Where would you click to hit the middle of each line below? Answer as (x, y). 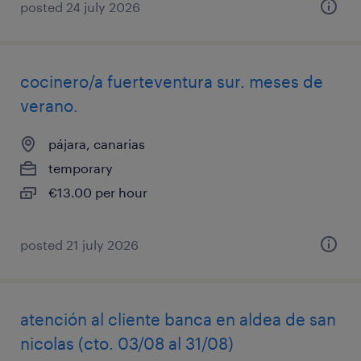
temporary (81, 168)
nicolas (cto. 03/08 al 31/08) (127, 343)
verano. (49, 106)
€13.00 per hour (98, 192)
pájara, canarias (97, 144)
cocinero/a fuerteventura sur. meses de (172, 81)
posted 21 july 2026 (79, 245)
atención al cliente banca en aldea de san (178, 319)
